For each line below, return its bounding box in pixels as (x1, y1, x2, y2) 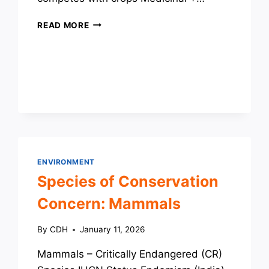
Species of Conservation (37, 172, 219, 191)
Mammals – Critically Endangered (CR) (37, 248, 223, 261)
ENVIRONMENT (37, 157, 95, 166)
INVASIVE (88, 17, 130, 27)
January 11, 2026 (79, 225, 145, 235)
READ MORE (37, 20, 89, 30)
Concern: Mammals (37, 195, 181, 213)
